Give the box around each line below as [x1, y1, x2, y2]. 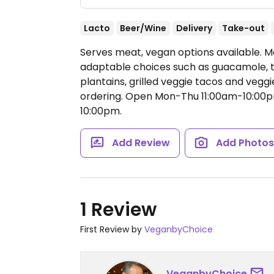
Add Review [111, 136, 170, 150]
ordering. [80, 89, 125, 103]
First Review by [80, 223, 144, 235]
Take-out [222, 22, 265, 34]
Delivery [176, 22, 212, 34]
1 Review [80, 197, 157, 223]
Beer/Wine [120, 22, 166, 34]
